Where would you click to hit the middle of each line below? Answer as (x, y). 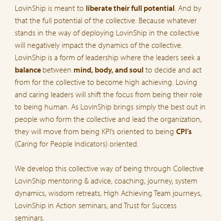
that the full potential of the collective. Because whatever (106, 20)
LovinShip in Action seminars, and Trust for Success (96, 205)
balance (29, 70)
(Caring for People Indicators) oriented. (77, 144)
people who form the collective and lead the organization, (108, 119)
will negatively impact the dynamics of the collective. (99, 45)
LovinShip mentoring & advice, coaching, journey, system (106, 181)
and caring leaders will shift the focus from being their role (109, 94)
